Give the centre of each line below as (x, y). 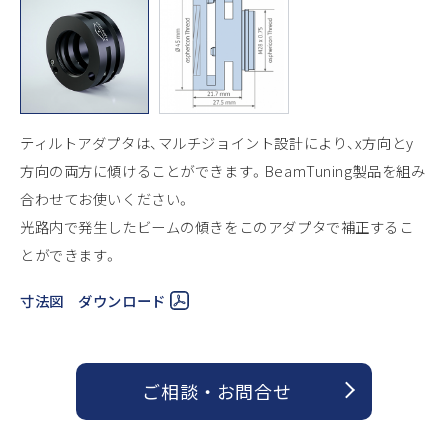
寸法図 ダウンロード (93, 300)
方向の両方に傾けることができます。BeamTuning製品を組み (223, 170)
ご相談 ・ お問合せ (217, 390)
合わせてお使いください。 (106, 198)
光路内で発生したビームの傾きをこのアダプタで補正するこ (217, 226)
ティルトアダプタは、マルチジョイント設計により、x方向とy (217, 142)
